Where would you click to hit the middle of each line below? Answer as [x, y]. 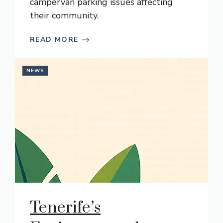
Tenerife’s [65, 208]
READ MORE [54, 40]
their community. [64, 15]
